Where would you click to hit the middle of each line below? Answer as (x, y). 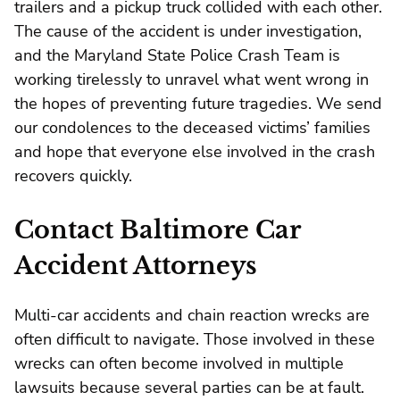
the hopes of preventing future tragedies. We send (198, 103)
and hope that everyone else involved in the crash (195, 151)
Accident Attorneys (136, 265)
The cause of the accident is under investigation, (188, 31)
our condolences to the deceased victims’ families (192, 127)
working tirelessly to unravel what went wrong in (192, 79)
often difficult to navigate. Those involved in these (195, 340)
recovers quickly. (73, 175)
